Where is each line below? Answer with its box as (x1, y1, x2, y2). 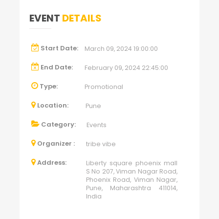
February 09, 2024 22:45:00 (85, 64, 168, 72)
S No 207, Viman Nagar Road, (86, 167, 177, 175)
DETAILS (62, 11, 102, 25)
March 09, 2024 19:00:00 (85, 44, 158, 53)
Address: (37, 158, 66, 167)
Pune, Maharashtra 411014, (86, 184, 177, 192)
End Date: (41, 63, 73, 72)
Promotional (85, 83, 123, 91)
